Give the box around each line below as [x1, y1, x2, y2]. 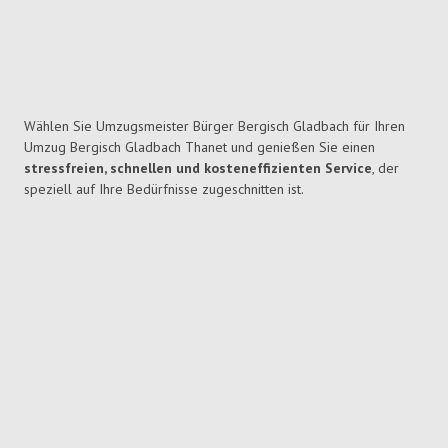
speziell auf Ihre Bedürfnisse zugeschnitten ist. [24, 180, 304, 199]
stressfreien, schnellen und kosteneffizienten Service [24, 159, 372, 178]
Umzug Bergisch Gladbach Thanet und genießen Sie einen [24, 138, 375, 157]
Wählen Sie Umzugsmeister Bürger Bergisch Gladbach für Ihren [24, 117, 405, 136]
